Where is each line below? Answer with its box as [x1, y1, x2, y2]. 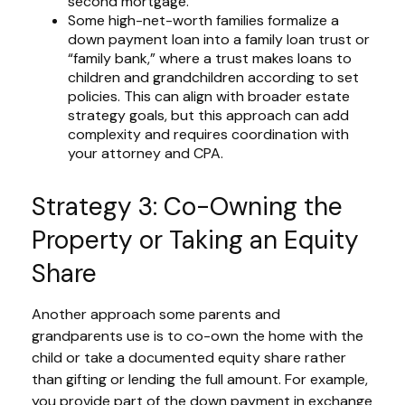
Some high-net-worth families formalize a [68, 11, 339, 31]
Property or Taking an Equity [32, 223, 359, 258]
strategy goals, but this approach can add [68, 106, 349, 126]
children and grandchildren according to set [68, 68, 359, 88]
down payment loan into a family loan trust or [68, 30, 370, 50]
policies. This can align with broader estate [68, 87, 350, 107]
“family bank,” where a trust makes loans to [68, 49, 352, 69]
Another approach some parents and [32, 305, 280, 325]
